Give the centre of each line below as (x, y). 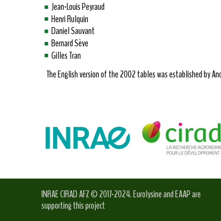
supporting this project (73, 206)
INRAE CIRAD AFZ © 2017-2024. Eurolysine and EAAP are (121, 194)
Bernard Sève (70, 43)
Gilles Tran (66, 55)
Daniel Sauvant (73, 31)
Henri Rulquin (70, 19)
